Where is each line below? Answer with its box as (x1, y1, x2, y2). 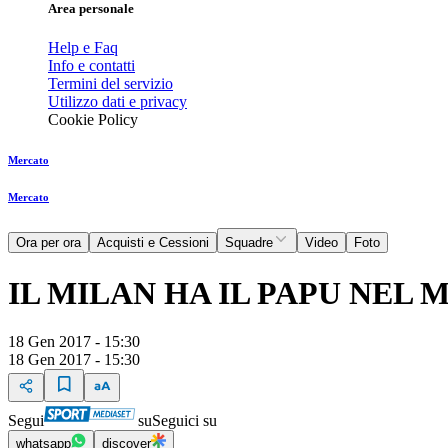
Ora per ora (16, 235, 81, 251)
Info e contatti (48, 57, 135, 75)
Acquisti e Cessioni (97, 235, 209, 251)
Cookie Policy (48, 111, 138, 129)
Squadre (225, 235, 273, 251)
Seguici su (152, 412, 217, 430)
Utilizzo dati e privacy (48, 93, 187, 111)
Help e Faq (48, 39, 118, 57)
